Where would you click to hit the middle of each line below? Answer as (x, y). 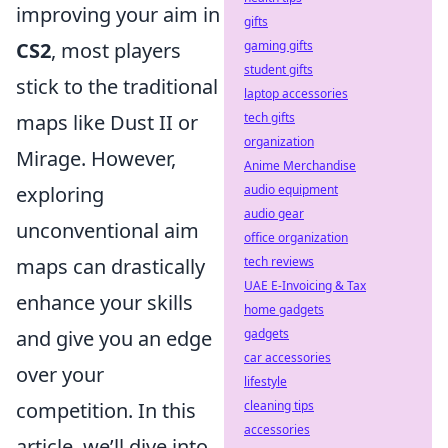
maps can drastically (110, 266)
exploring (60, 194)
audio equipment (291, 189)
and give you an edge (114, 338)
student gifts (278, 69)
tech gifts (269, 117)
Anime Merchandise (300, 165)
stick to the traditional (117, 86)
